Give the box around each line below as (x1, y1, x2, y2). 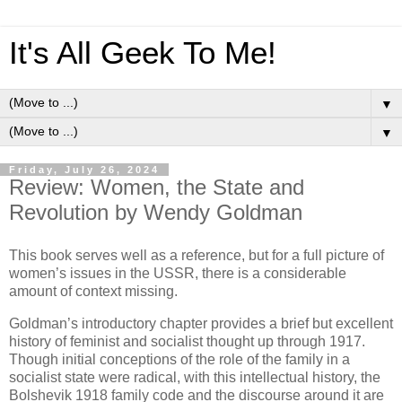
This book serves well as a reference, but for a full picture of (9, 247, 384, 263)
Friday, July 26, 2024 (9, 164, 160, 175)
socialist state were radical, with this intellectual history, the (9, 369, 380, 385)
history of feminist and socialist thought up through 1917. (9, 333, 365, 349)
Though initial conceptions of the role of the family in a (9, 351, 350, 367)
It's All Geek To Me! (9, 36, 276, 70)
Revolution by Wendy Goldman (9, 200, 302, 224)
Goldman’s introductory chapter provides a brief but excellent (9, 315, 393, 331)
